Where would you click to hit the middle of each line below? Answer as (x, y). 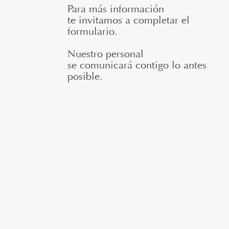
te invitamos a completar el (129, 20)
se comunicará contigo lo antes (137, 65)
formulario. (93, 31)
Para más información (116, 9)
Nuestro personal (106, 54)
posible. (85, 76)
